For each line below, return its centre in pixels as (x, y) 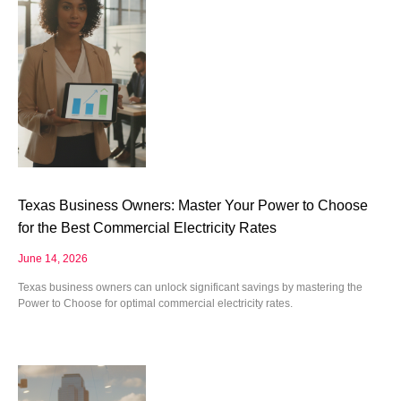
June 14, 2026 (53, 259)
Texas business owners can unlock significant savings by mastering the (190, 288)
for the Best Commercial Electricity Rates (147, 228)
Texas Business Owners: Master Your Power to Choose (193, 206)
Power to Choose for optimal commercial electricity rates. (155, 304)
